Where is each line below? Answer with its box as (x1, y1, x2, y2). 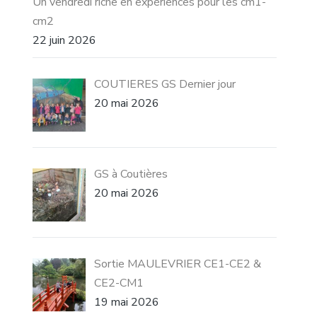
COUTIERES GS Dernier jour (94, 76, 236, 93)
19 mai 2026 (94, 294, 160, 310)
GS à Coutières (94, 166, 168, 182)
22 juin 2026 (33, 33, 97, 49)
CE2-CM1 (94, 275, 144, 291)
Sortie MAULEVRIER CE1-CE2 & (94, 255, 262, 272)
